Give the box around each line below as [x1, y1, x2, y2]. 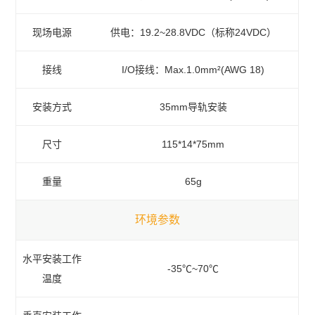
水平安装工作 [22, 252, 82, 264]
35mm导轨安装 [159, 101, 227, 112]
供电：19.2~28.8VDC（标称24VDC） [110, 26, 276, 38]
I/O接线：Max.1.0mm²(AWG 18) [122, 63, 265, 75]
